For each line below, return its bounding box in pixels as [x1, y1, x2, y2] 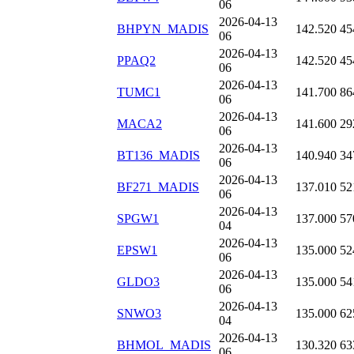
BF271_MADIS [117, 180, 199, 194]
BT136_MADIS [117, 149, 200, 163]
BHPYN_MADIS [117, 22, 209, 36]
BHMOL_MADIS [117, 338, 211, 352]
